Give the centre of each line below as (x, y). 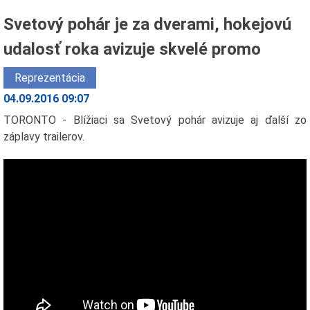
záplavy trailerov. (44, 136)
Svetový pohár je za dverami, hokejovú (147, 24)
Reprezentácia (49, 77)
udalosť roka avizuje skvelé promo (132, 49)
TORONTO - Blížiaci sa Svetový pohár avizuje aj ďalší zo (155, 120)
